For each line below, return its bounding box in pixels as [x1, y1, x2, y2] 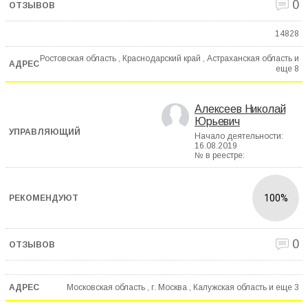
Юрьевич [195, 115, 240, 128]
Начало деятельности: [195, 131, 283, 142]
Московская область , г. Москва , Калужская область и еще [67, 282, 292, 292]
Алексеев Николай [195, 103, 286, 115]
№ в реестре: [195, 151, 245, 161]
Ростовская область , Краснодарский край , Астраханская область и [40, 54, 299, 64]
